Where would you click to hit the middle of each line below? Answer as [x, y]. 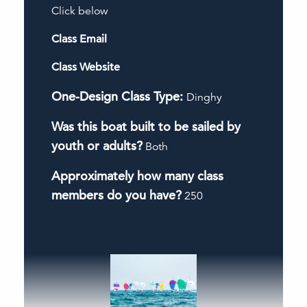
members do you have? [116, 195]
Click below [80, 11]
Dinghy [204, 97]
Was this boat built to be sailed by [146, 126]
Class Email [79, 39]
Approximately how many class [137, 176]
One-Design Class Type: [119, 96]
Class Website [86, 67]
